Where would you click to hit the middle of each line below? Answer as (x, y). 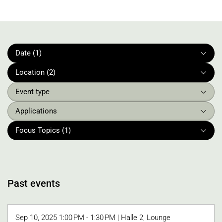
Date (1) (28, 53)
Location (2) (35, 73)
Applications (36, 111)
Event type (32, 92)
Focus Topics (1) (43, 131)
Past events (34, 183)
